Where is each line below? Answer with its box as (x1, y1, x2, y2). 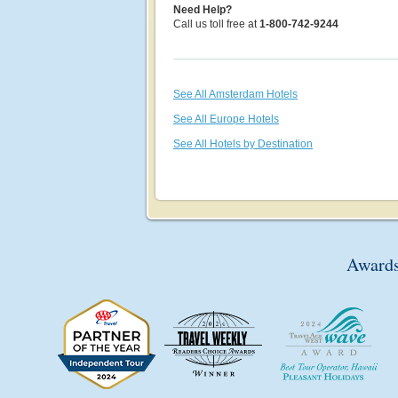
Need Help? (173, 4, 232, 16)
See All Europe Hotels (173, 113, 279, 125)
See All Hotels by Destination (173, 138, 313, 150)
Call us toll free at (173, 18, 259, 30)
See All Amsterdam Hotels (173, 88, 298, 100)
